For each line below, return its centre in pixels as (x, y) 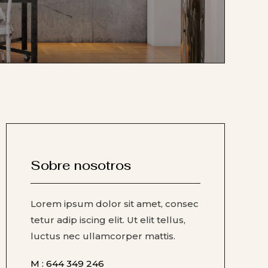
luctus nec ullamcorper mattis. (103, 236)
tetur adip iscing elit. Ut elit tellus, (108, 220)
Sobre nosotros (81, 165)
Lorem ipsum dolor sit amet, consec (115, 203)
